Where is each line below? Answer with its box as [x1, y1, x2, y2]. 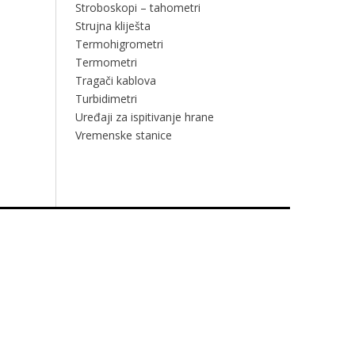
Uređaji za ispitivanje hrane [74, 109, 214, 124]
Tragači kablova [74, 73, 156, 88]
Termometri [74, 55, 137, 70]
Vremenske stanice [74, 128, 172, 143]
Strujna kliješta [74, 18, 151, 33]
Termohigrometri [74, 36, 163, 52]
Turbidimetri [74, 91, 137, 106]
